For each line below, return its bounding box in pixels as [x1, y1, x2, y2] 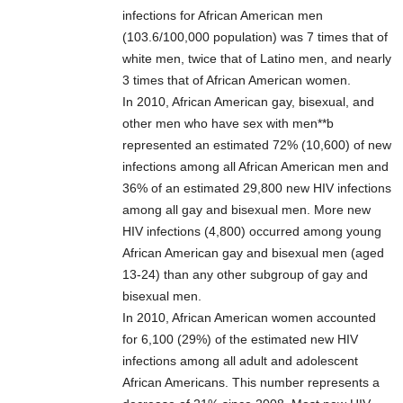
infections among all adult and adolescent [122, 354, 358, 369]
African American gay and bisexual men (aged [122, 246, 384, 261]
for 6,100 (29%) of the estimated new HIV [122, 332, 358, 347]
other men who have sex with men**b [122, 116, 334, 131]
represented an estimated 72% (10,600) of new [122, 138, 391, 153]
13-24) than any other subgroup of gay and [122, 267, 368, 282]
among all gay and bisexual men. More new [122, 202, 371, 218]
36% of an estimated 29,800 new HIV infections [122, 181, 391, 196]
